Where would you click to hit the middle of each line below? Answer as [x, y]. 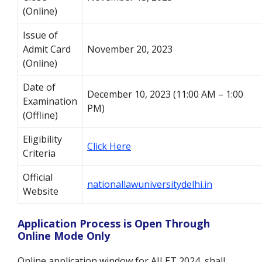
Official [38, 177]
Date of [39, 87]
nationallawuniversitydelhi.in [150, 185]
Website [41, 192]
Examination [50, 101]
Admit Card [47, 49]
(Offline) [40, 116]
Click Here [109, 146]
